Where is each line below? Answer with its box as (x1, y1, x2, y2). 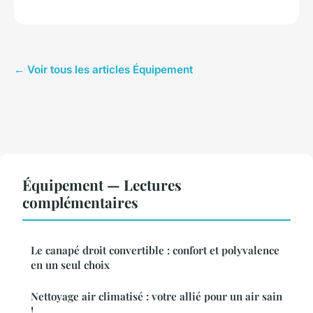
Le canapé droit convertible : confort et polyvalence (31, 243, 279, 258)
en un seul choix (31, 258, 110, 272)
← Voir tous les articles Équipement (14, 63, 193, 77)
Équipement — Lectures (22, 175, 182, 195)
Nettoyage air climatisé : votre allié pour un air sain (31, 289, 282, 304)
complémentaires (22, 192, 138, 212)
